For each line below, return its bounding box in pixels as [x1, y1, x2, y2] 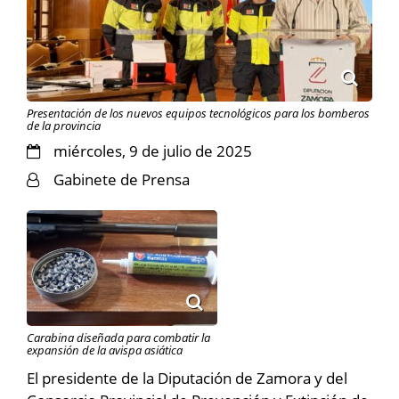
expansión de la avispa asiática [27, 341, 183, 358]
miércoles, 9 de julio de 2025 [53, 140, 252, 161]
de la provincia [27, 117, 101, 134]
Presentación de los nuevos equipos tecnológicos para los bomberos [27, 104, 370, 121]
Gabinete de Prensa [53, 168, 190, 190]
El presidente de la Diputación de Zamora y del [27, 367, 347, 388]
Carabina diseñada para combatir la [27, 329, 210, 346]
